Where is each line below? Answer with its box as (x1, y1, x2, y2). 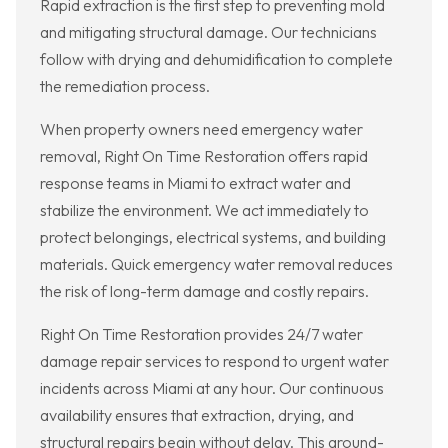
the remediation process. (40, 76, 210, 97)
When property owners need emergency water (40, 119, 363, 140)
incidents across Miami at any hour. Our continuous (40, 378, 384, 399)
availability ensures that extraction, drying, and (40, 405, 354, 426)
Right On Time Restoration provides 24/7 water (40, 324, 363, 345)
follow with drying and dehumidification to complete (40, 49, 393, 70)
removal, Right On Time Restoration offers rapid (40, 146, 368, 167)
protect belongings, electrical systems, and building (40, 227, 386, 248)
